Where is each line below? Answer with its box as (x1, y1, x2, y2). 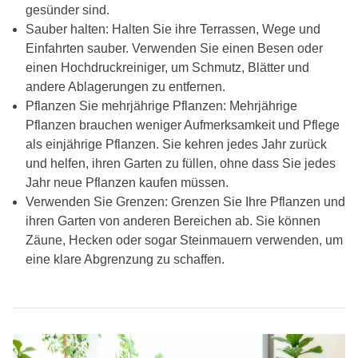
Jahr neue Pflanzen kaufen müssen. (26, 175, 229, 189)
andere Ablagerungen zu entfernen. (26, 79, 225, 93)
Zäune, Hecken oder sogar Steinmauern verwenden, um (26, 233, 343, 247)
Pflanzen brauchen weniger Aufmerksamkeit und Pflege (26, 117, 340, 132)
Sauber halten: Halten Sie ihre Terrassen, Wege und (26, 22, 320, 36)
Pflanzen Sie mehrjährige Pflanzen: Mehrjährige (26, 98, 297, 113)
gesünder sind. (26, 2, 109, 17)
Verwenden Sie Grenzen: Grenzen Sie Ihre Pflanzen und (26, 194, 345, 209)
